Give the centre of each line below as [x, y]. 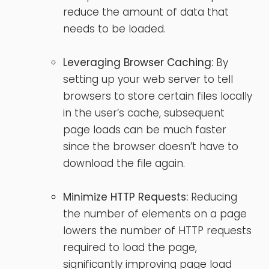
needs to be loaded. [114, 29]
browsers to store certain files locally [158, 96]
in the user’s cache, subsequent [144, 113]
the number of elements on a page [155, 213]
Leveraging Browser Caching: [138, 62]
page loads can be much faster [145, 129]
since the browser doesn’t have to [151, 146]
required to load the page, [130, 247]
